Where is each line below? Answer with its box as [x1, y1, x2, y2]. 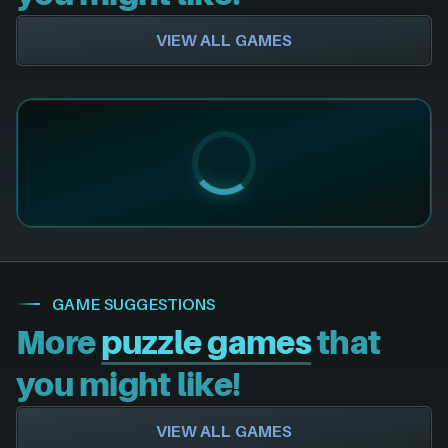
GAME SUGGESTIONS [52, 293, 215, 314]
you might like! [16, 365, 241, 404]
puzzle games [101, 323, 312, 362]
